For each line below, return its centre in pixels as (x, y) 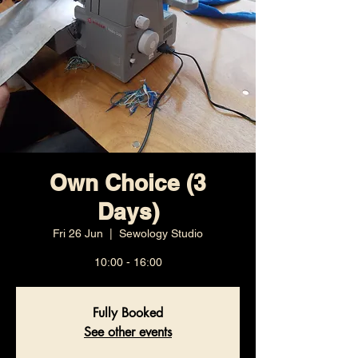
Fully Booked (128, 313)
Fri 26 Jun (78, 233)
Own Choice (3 (128, 183)
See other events (128, 332)
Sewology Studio (161, 233)
